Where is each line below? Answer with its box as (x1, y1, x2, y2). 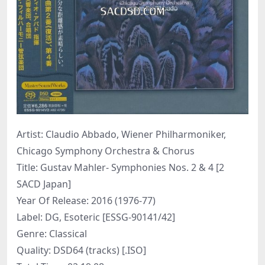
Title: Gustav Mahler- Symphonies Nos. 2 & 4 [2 (17, 161, 224, 174)
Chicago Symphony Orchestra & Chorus (17, 144, 195, 158)
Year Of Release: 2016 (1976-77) (17, 194, 156, 208)
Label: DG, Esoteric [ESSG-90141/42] (17, 211, 175, 224)
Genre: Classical (17, 227, 87, 241)
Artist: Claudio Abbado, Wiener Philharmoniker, (17, 128, 226, 141)
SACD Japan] (17, 177, 71, 191)
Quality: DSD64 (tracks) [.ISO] (17, 244, 146, 257)
